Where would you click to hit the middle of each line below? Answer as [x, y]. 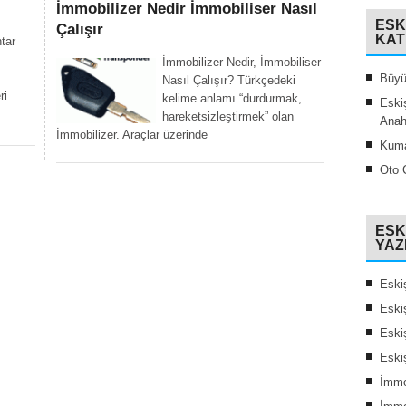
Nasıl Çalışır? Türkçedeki [229, 80]
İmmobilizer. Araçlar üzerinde [131, 135]
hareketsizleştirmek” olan [228, 116]
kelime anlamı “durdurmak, [232, 98]
